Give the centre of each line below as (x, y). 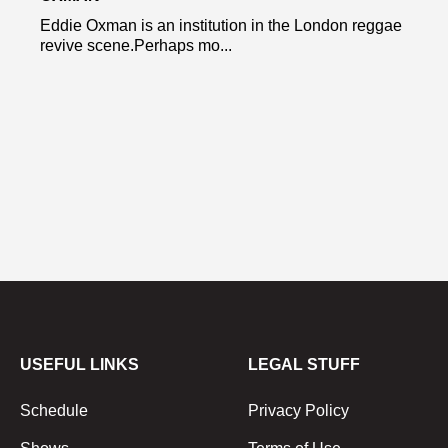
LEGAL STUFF (304, 364)
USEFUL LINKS (79, 364)
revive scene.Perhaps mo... (136, 45)
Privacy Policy (298, 410)
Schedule (54, 410)
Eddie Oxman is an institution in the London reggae (221, 25)
